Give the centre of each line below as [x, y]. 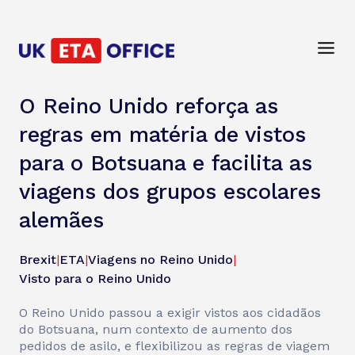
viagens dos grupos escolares [170, 192]
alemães [61, 220]
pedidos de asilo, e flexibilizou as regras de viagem [174, 346]
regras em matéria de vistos [162, 135]
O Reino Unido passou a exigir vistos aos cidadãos [170, 313]
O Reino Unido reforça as [149, 106]
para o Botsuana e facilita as [166, 163]
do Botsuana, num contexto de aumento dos [156, 329]
